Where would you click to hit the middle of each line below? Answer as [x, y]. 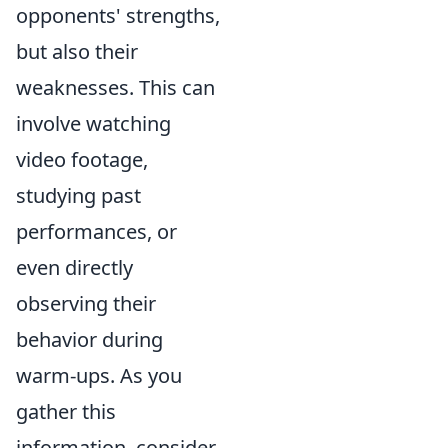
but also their [77, 51]
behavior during [89, 339]
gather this [66, 411]
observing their [86, 303]
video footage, [82, 159]
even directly [74, 267]
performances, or [96, 231]
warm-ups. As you [99, 375]
